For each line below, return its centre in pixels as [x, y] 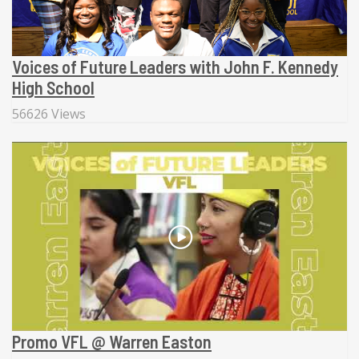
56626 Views [49, 114]
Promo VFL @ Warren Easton [112, 341]
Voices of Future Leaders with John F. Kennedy [175, 67]
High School [53, 88]
